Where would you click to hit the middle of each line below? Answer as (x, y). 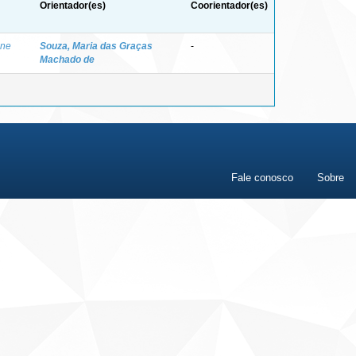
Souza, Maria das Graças (96, 46)
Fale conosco (262, 178)
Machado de (67, 59)
